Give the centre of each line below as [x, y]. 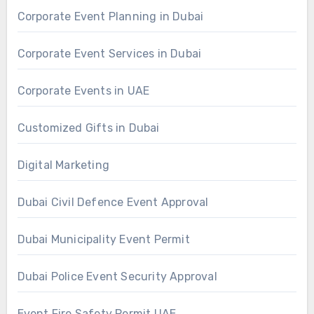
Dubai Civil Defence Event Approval [113, 202]
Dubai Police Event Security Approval [117, 276]
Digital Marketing [63, 165]
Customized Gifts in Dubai [88, 128]
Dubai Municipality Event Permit [103, 239]
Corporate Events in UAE [83, 90]
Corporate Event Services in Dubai [109, 53]
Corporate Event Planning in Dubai [110, 16]
